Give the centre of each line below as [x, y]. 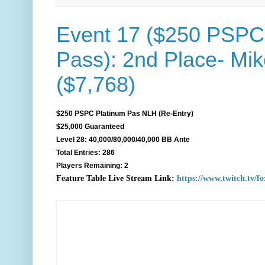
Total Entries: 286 [85, 153]
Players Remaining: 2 [92, 166]
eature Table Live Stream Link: [118, 179]
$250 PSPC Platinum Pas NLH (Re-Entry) [125, 114]
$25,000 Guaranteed [90, 127]
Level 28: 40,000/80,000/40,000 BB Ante [123, 140]
